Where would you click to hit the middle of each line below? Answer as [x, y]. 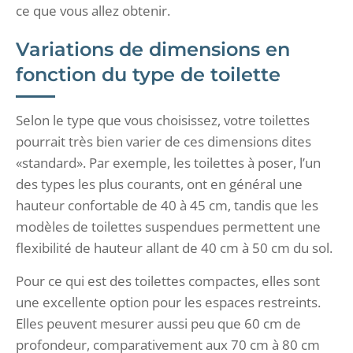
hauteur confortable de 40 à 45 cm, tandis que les [167, 205]
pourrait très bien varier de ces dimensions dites [163, 141]
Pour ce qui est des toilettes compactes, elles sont [168, 281]
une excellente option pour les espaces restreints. [168, 302]
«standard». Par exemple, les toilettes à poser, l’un [168, 162]
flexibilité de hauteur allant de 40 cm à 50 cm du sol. [176, 247]
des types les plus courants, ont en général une [159, 184]
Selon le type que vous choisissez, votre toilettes [163, 120]
